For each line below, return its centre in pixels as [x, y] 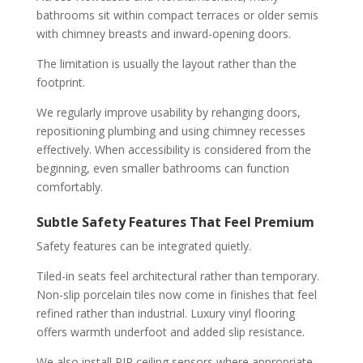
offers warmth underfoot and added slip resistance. [170, 331]
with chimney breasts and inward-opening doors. [163, 33]
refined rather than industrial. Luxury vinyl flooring [165, 313]
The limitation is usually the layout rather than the [166, 63]
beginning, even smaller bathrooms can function [162, 168]
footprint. [60, 82]
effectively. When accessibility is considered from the [173, 149]
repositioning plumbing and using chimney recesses [171, 130]
